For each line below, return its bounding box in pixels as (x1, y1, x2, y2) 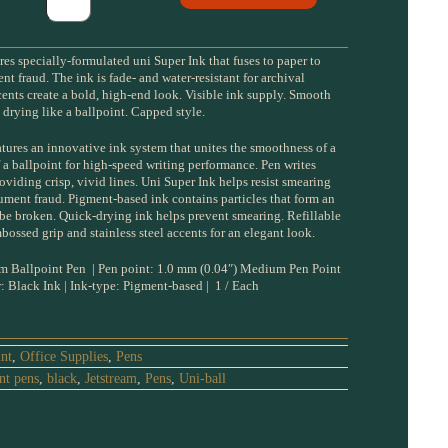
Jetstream (84, 370, 137, 386)
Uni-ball (178, 370, 226, 386)
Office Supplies (19, 348, 108, 364)
